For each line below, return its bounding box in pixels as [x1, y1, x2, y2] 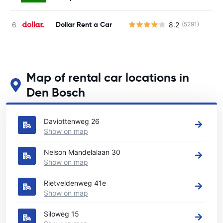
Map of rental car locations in [26, 70, 190, 85]
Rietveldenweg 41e [44, 179, 106, 187]
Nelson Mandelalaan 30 [44, 148, 120, 156]
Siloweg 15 [44, 210, 79, 218]
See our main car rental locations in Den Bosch [10, 101, 160, 110]
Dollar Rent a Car [56, 19, 112, 29]
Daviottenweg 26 [44, 117, 100, 125]
